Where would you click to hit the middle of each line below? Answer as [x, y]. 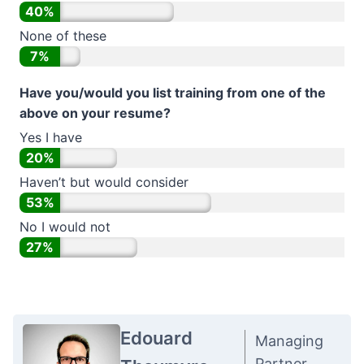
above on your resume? [95, 113]
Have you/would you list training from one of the [173, 93]
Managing [289, 341]
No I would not [65, 227]
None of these [63, 36]
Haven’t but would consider [104, 182]
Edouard [156, 338]
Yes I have [51, 137]
